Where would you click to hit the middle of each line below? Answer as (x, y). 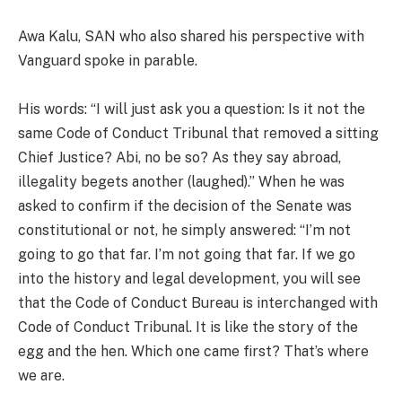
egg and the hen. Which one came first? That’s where (193, 351)
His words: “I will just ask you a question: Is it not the (192, 109)
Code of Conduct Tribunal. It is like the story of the (188, 327)
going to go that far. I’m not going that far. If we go (187, 254)
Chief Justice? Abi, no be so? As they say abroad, (179, 157)
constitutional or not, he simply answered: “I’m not (184, 230)
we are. (41, 375)
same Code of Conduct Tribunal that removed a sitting (198, 133)
